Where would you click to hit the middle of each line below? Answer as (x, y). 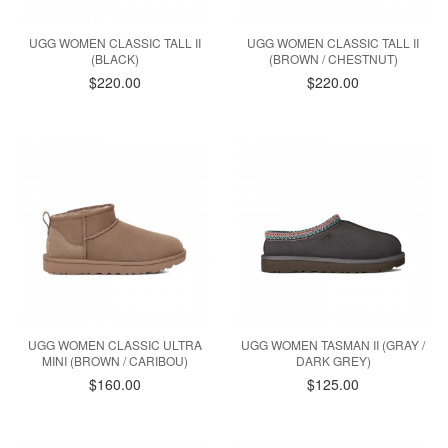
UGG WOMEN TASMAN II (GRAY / (333, 345)
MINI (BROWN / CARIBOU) (114, 361)
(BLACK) (114, 58)
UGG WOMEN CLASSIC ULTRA (114, 345)
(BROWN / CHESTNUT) (333, 58)
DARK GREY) (333, 361)
